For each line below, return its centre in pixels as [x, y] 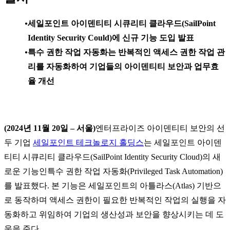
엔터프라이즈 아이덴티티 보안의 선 [160, 128]
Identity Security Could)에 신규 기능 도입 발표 [111, 38]
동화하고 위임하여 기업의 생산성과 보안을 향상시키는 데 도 [114, 215]
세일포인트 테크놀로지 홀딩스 [88, 143]
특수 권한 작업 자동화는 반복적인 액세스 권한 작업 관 [126, 52]
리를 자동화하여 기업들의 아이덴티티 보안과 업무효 [123, 67]
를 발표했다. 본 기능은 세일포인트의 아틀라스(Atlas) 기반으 [113, 186]
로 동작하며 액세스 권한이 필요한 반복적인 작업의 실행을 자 [115, 200]
